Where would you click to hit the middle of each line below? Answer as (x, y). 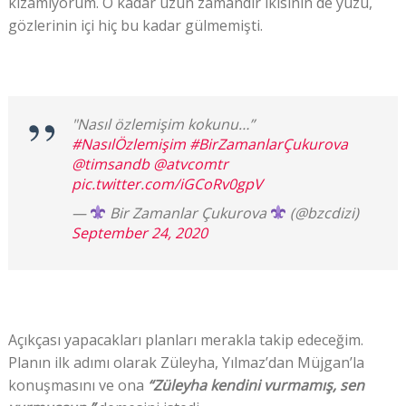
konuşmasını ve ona (77, 385)
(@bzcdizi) (323, 213)
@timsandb (110, 164)
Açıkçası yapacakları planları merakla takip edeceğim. (185, 339)
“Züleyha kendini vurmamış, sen (256, 385)
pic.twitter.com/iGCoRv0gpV (167, 184)
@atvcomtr (190, 164)
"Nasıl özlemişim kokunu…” (163, 124)
